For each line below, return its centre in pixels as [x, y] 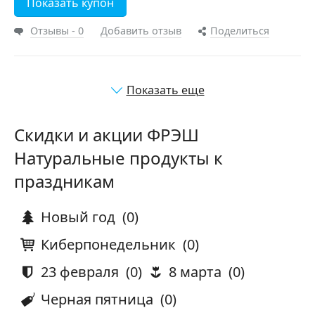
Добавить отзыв [141, 31]
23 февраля [78, 272]
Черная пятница [95, 299]
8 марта [193, 272]
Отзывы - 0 [57, 31]
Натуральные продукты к [118, 158]
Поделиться [240, 31]
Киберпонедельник [107, 244]
